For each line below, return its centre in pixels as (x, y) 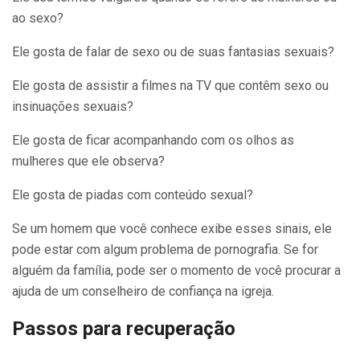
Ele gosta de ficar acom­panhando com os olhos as (153, 140)
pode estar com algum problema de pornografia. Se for (165, 249)
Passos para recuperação (124, 328)
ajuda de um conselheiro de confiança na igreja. (143, 291)
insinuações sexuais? (73, 106)
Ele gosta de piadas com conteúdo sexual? (133, 194)
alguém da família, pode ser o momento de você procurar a (176, 270)
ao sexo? (38, 18)
